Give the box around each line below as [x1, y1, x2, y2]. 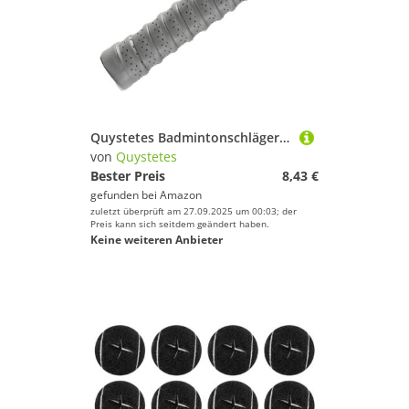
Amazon [160, 187, 202, 203]
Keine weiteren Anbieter [90, 232, 223, 247]
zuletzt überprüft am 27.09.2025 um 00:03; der [90, 204, 297, 217]
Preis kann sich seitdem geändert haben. [90, 217, 269, 230]
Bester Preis [90, 167, 165, 184]
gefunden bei [90, 187, 160, 203]
